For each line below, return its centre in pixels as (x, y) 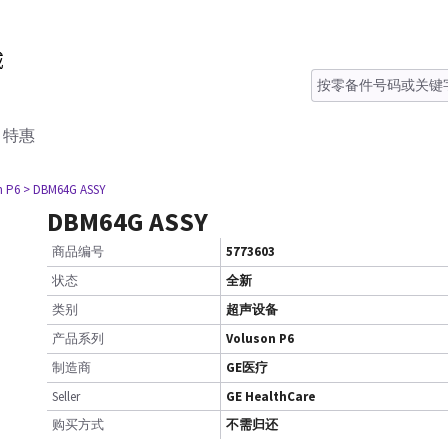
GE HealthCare (270, 396)
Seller (66, 396)
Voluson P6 (260, 338)
